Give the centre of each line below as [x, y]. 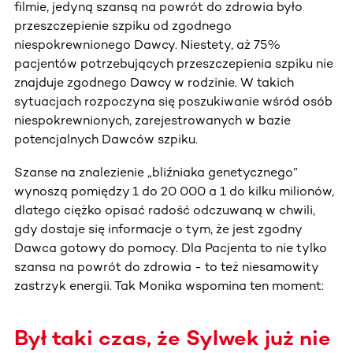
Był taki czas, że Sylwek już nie [173, 338]
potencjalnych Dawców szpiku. [106, 139]
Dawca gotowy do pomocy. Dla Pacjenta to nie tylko [171, 247]
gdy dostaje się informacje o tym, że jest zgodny [158, 229]
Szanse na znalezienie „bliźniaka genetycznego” [156, 172]
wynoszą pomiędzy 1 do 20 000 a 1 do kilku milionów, [174, 191]
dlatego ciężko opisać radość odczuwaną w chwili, [165, 210]
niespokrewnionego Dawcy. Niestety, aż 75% [147, 44]
